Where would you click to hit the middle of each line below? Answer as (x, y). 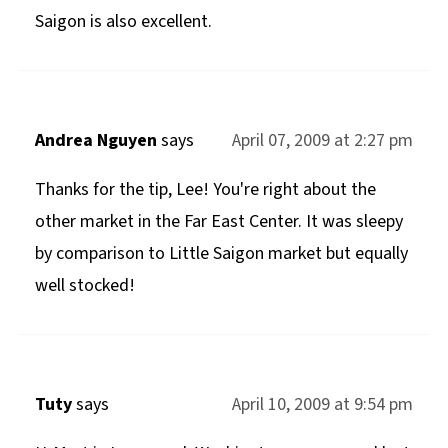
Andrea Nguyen (95, 140)
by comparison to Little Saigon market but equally (221, 253)
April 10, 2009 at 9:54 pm (323, 404)
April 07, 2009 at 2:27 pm (323, 140)
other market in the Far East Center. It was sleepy (218, 221)
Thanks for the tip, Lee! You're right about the (205, 189)
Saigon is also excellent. (123, 21)
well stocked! (84, 285)
